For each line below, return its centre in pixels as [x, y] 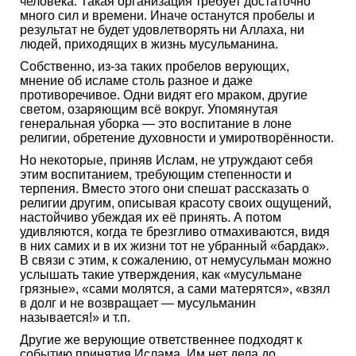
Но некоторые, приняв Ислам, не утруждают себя [166, 160]
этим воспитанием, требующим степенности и [156, 174]
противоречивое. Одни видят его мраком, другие [164, 95]
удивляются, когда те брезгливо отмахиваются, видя [175, 231]
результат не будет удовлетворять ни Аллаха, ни [162, 29]
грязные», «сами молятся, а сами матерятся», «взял [175, 288]
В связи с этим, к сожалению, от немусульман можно [176, 260]
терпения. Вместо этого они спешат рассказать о [164, 188]
